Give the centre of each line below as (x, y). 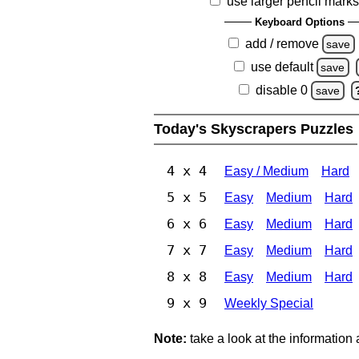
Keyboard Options (300, 22)
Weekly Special (269, 303)
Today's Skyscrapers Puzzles (256, 129)
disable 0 (282, 90)
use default (282, 67)
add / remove (282, 43)
